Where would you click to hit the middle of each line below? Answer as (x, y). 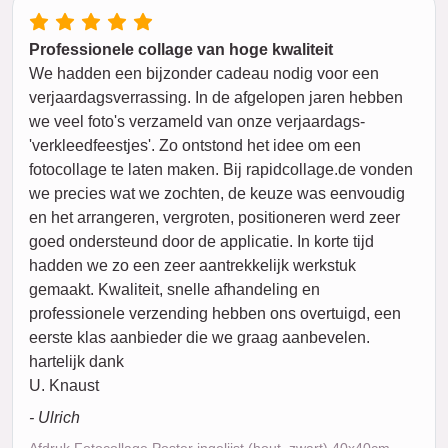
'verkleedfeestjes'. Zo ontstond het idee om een (195, 145)
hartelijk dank (76, 361)
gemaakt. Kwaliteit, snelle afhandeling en (174, 289)
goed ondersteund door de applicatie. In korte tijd (201, 241)
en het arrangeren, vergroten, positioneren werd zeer (214, 217)
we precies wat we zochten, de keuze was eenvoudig (217, 193)
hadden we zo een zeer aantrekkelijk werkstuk (192, 265)
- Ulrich (54, 417)
